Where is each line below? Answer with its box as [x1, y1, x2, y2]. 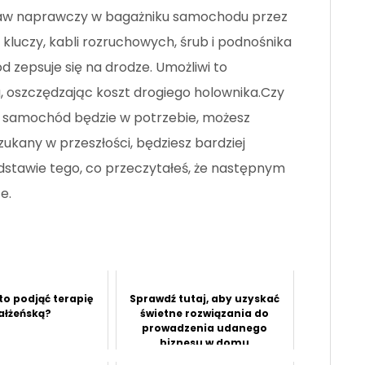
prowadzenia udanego [142, 321, 268, 336]
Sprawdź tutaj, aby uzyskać [130, 292, 280, 306]
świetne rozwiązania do [140, 306, 270, 321]
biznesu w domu [160, 336, 250, 350]
